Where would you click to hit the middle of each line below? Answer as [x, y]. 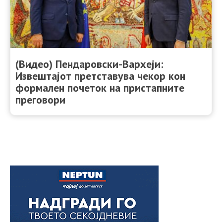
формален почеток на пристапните [100, 88]
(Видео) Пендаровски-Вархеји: [89, 64]
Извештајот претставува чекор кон [100, 76]
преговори [40, 100]
